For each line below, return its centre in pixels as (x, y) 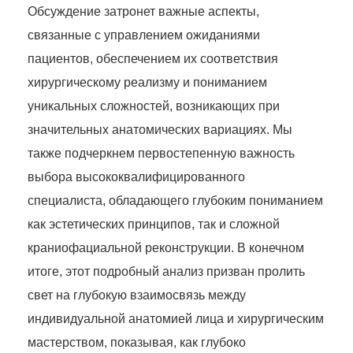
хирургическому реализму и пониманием (147, 83)
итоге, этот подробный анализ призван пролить (166, 272)
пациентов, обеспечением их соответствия (153, 59)
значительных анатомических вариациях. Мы (160, 130)
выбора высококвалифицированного (136, 177)
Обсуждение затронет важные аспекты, (143, 12)
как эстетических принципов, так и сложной (154, 225)
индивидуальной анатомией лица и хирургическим (176, 319)
